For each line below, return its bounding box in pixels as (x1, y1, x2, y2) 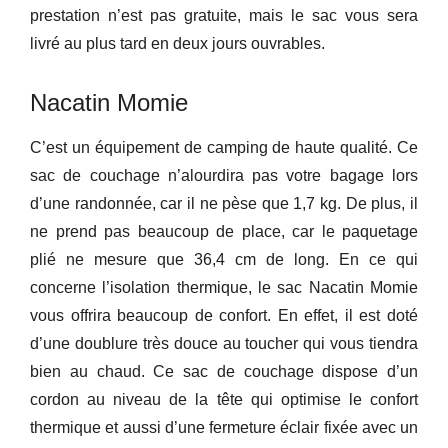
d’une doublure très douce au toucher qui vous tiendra (30, 335, 418, 353)
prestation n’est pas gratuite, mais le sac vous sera (30, 7, 418, 25)
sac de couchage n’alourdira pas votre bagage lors (30, 167, 418, 185)
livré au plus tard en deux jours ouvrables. (30, 35, 325, 53)
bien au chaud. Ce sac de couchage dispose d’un (30, 363, 418, 381)
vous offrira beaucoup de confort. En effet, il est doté (30, 307, 418, 325)
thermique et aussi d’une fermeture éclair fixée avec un (30, 419, 418, 437)
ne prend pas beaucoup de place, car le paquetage (30, 223, 418, 241)
